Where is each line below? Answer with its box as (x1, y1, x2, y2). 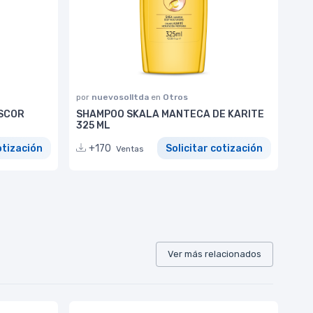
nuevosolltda (92, 92, 151, 102)
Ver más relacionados (168, 248, 261, 259)
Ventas (116, 143, 144, 154)
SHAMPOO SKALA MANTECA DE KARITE (76, 108, 264, 120)
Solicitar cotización (166, 142, 263, 154)
